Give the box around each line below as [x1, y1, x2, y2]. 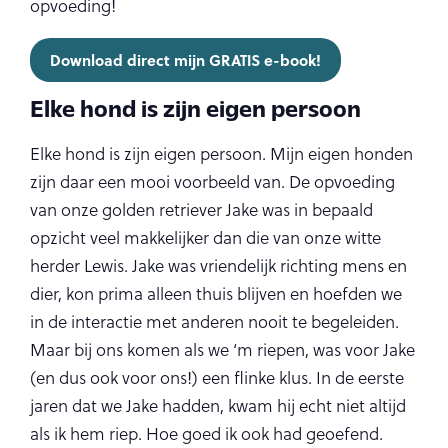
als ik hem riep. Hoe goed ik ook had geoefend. [30, 422, 383, 446]
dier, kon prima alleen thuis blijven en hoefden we [30, 282, 402, 306]
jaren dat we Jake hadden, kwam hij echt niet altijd [30, 394, 406, 418]
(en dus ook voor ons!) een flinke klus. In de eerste [30, 366, 404, 390]
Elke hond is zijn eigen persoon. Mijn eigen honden [30, 142, 413, 166]
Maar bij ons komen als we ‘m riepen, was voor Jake [30, 338, 415, 362]
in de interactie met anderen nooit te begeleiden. [30, 310, 399, 334]
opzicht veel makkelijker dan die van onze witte [30, 226, 381, 250]
